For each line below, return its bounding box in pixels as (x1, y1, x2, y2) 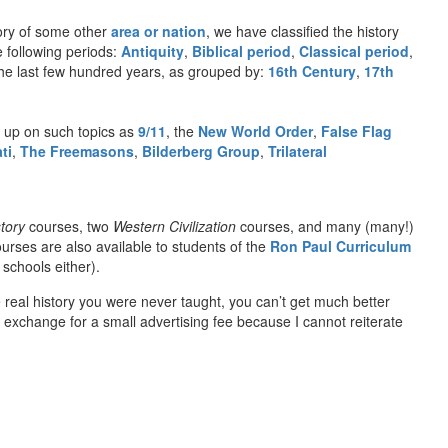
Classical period (299, 40, 409, 61)
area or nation (111, 20, 206, 41)
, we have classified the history (206, 20, 399, 41)
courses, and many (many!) (236, 215, 414, 236)
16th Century (268, 60, 356, 81)
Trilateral (268, 140, 327, 161)
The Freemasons (20, 140, 134, 161)
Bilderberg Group (142, 140, 260, 161)
